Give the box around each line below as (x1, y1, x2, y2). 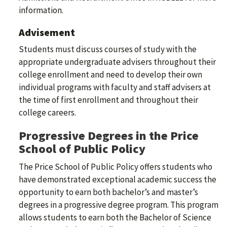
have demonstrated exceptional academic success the (19, 174, 216, 185)
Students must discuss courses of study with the (19, 44, 197, 55)
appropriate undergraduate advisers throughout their (19, 56, 216, 68)
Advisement (19, 26, 75, 39)
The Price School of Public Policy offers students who (19, 161, 212, 173)
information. (19, 5, 63, 16)
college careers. (19, 107, 76, 119)
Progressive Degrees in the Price (19, 128, 199, 144)
